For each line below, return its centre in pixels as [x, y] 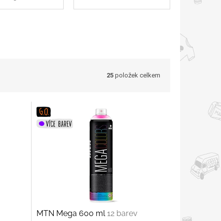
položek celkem [137, 75]
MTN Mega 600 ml [72, 213]
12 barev [122, 213]
